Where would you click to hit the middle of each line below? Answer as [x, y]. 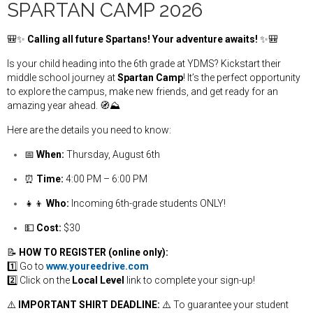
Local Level [98, 280]
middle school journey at [62, 78]
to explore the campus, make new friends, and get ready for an [143, 92]
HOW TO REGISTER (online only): [94, 252]
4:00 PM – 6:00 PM [105, 179]
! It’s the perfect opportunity [242, 78]
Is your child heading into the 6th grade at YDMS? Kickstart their [144, 64]
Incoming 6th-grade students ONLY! [147, 203]
